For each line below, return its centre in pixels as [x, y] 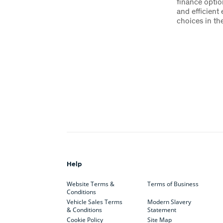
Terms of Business [173, 184]
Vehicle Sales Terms [95, 202]
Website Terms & [91, 184]
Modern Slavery [169, 202]
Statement [162, 210]
